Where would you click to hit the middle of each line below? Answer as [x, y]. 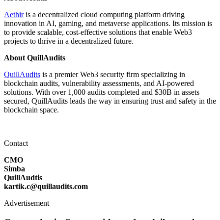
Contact [16, 143]
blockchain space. [31, 110]
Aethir [14, 15]
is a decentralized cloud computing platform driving [104, 15]
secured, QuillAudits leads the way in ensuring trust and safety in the [110, 101]
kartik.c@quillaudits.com [46, 187]
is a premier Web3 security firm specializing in [113, 75]
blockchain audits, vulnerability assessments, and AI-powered [99, 83]
